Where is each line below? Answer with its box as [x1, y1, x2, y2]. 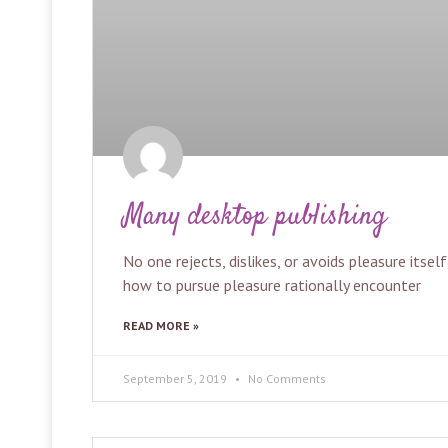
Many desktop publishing [123, 197, 386, 238]
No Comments [245, 371, 326, 387]
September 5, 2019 [123, 371, 230, 387]
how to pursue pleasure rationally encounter [123, 275, 421, 296]
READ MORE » [123, 318, 199, 334]
